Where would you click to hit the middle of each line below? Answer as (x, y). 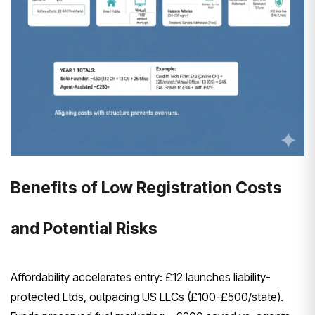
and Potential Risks (84, 229)
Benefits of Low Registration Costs (146, 188)
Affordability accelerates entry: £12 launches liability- (141, 277)
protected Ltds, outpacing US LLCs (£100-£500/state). (147, 297)
